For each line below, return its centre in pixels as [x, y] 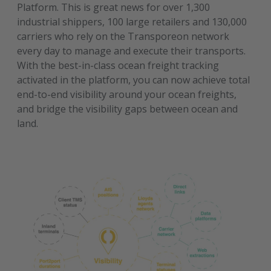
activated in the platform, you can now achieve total [134, 80]
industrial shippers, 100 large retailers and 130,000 [132, 22]
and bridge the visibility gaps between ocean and [128, 109]
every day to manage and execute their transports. [132, 51]
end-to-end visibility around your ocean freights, [127, 94]
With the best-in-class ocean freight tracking [118, 65]
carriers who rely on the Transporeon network [123, 36]
